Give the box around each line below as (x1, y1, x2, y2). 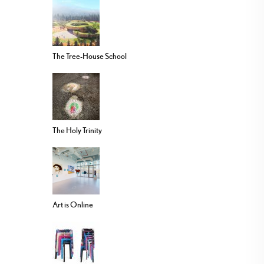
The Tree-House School (52, 51, 127, 61)
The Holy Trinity (52, 126, 102, 136)
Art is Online (52, 200, 93, 210)
